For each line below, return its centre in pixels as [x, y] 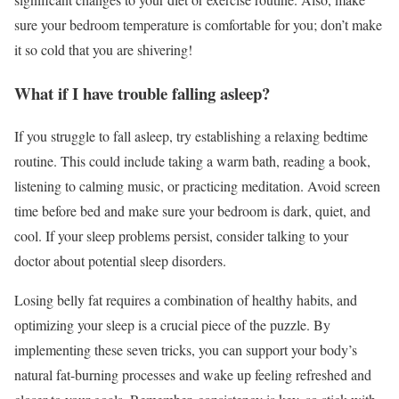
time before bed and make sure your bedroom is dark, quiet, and [192, 211]
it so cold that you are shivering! [103, 50]
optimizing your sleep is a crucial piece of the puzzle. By [172, 325]
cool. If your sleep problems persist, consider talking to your [181, 236]
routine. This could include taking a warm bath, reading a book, [192, 161]
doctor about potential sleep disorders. [120, 261]
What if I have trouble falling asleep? [142, 93]
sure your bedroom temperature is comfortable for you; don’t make [198, 25]
